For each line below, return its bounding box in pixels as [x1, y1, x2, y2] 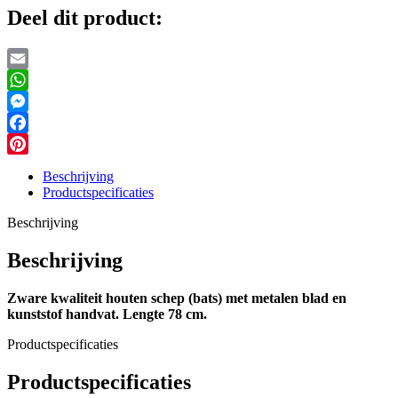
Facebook [7, 136, 62, 152]
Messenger [7, 115, 68, 131]
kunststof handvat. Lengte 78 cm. [7, 306, 207, 322]
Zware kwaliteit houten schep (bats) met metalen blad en [7, 291, 346, 306]
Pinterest [7, 157, 55, 173]
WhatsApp [7, 93, 68, 109]
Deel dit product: [7, 6, 163, 30]
